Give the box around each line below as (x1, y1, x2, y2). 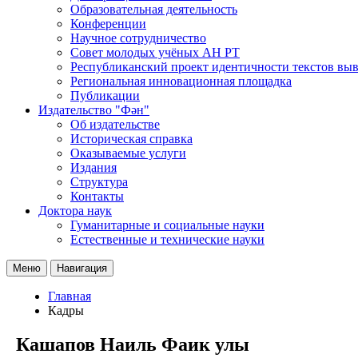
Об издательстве (70, 117, 160, 131)
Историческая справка (70, 131, 193, 145)
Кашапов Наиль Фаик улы (16, 333, 249, 355)
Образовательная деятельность (70, 2, 237, 16)
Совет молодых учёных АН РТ (70, 45, 240, 59)
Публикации (70, 88, 140, 102)
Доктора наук (38, 203, 112, 217)
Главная (48, 288, 91, 303)
